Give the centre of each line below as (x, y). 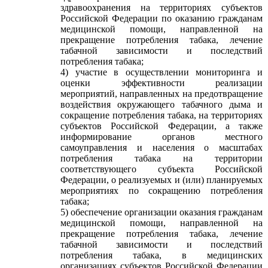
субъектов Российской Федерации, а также (162, 126)
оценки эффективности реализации (162, 83)
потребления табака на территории (162, 158)
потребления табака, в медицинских (162, 255)
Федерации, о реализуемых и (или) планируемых (162, 180)
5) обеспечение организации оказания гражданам (162, 212)
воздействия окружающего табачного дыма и (162, 104)
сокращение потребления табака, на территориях (162, 115)
